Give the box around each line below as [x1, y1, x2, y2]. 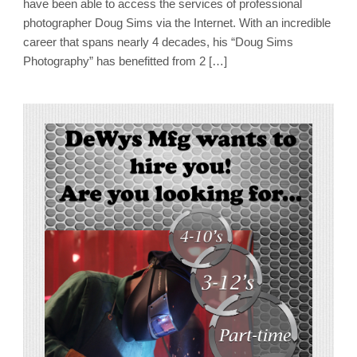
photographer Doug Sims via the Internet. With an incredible [23, 15, 331, 29]
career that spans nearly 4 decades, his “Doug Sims [23, 34, 293, 49]
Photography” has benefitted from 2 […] [23, 53, 227, 68]
